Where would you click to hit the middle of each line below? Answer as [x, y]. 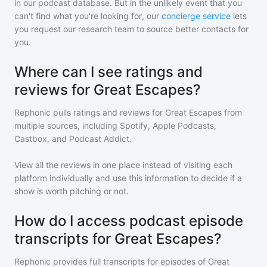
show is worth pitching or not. [72, 191]
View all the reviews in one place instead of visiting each [123, 165]
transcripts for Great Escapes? [118, 239]
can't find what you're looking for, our [87, 16]
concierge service [196, 16]
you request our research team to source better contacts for [131, 29]
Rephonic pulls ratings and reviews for [90, 112]
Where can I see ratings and [108, 72]
